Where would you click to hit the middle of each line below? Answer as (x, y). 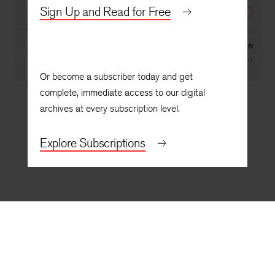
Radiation (233, 60)
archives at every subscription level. (110, 108)
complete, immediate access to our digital (122, 92)
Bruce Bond (43, 6)
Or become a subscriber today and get (116, 76)
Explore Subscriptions (92, 143)
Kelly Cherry (238, 74)
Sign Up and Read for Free (105, 11)
